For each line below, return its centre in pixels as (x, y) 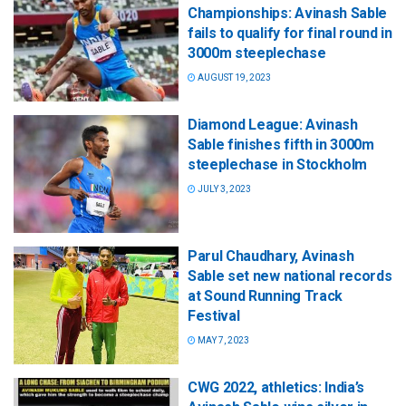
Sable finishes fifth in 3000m (281, 144)
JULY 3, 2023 (223, 188)
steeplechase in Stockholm (277, 164)
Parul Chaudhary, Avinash (271, 256)
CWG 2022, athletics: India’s (276, 387)
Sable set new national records (290, 275)
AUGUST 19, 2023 (233, 77)
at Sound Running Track (265, 295)
